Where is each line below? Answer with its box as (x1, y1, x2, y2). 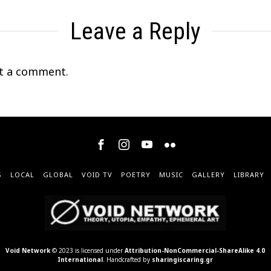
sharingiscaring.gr (152, 255, 214, 264)
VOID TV (81, 169, 113, 179)
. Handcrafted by (103, 255, 152, 264)
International (57, 255, 103, 264)
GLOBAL (42, 169, 73, 179)
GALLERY (191, 169, 225, 179)
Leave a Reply (70, 16, 201, 45)
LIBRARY (233, 169, 264, 179)
